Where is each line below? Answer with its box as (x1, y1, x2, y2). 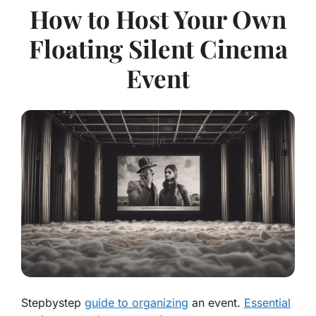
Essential (244, 295, 291, 310)
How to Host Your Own (30, 1, 286, 35)
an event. (188, 295, 244, 310)
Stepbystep (21, 295, 85, 310)
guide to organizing (85, 295, 188, 310)
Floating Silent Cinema (28, 31, 288, 65)
